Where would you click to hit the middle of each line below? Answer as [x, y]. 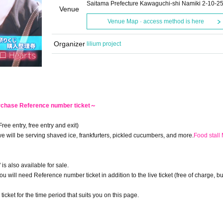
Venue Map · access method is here [156, 21]
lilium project [104, 44]
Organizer [69, 44]
